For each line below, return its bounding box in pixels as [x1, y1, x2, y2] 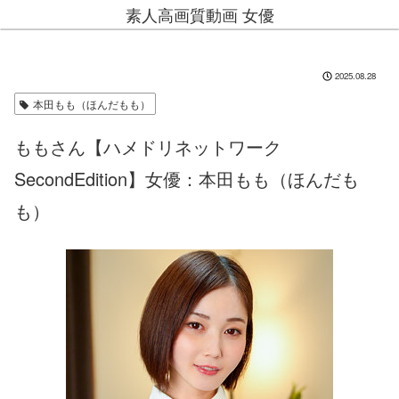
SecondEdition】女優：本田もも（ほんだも [14, 166, 359, 191]
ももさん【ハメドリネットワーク [14, 134, 281, 159]
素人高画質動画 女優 [125, 3, 274, 26]
